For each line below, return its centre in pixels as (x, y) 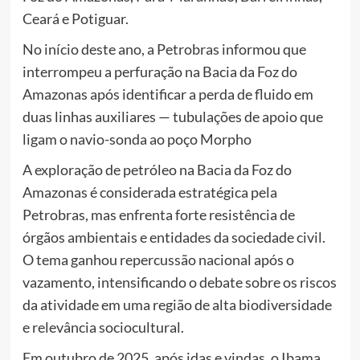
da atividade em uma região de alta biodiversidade (177, 304)
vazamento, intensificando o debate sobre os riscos (179, 282)
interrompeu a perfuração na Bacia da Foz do (160, 71)
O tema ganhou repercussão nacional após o (158, 259)
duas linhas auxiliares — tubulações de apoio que (172, 116)
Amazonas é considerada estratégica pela (149, 192)
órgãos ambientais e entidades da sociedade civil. (174, 237)
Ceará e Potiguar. (75, 18)
